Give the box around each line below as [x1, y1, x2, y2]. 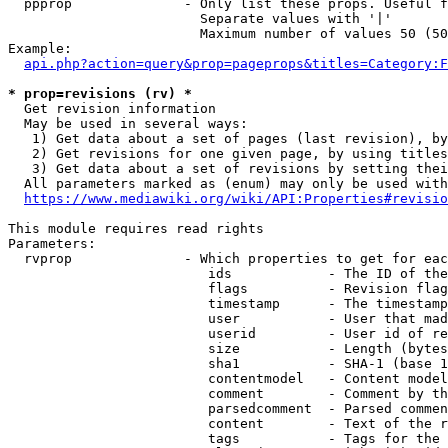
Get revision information [8, 101, 216, 116]
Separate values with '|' [8, 11, 392, 26]
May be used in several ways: [8, 116, 248, 131]
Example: [8, 41, 72, 56]
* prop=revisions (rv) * [8, 86, 192, 101]
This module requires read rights [8, 221, 264, 236]
